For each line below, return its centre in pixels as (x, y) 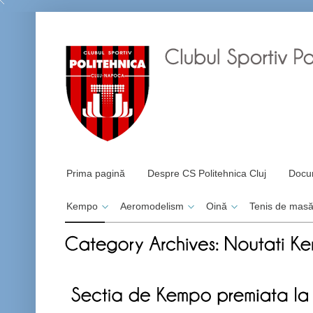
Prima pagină (96, 173)
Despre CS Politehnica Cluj (207, 173)
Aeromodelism (152, 206)
